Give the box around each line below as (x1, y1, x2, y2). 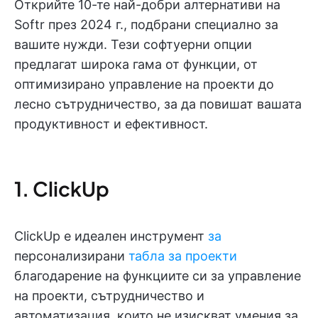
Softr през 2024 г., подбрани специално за (14, 17, 278, 32)
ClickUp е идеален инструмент (14, 229, 208, 243)
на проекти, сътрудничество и (14, 288, 204, 303)
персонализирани (14, 248, 128, 263)
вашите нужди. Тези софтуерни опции (14, 37, 252, 52)
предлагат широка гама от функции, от (14, 57, 258, 72)
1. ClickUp (14, 176, 109, 201)
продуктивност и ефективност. (14, 116, 208, 131)
